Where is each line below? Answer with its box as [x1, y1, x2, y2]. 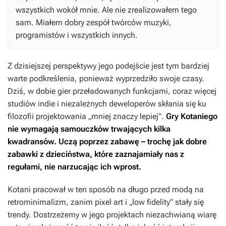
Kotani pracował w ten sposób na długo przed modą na [8, 185, 204, 195]
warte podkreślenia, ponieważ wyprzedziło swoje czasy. [8, 74, 204, 84]
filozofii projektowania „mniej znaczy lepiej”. [8, 111, 166, 122]
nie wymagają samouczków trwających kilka [8, 124, 171, 134]
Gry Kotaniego [166, 111, 217, 122]
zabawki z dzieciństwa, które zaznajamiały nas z [8, 149, 184, 159]
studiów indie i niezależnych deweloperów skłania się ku [8, 99, 206, 109]
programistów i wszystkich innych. [16, 30, 138, 40]
